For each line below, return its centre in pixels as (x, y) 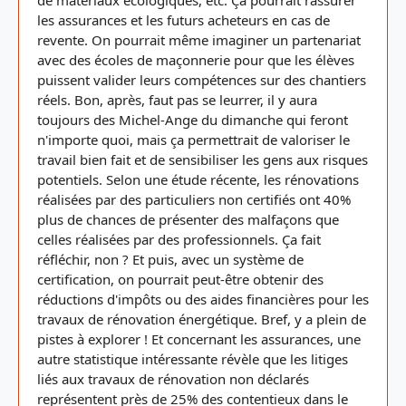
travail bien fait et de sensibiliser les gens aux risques (203, 159)
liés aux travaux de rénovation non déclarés (173, 379)
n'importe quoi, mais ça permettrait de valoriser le (193, 140)
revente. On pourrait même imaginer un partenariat (199, 40)
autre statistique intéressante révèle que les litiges (193, 359)
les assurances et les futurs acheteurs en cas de (184, 20)
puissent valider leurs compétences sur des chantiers (202, 80)
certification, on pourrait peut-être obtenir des (180, 279)
